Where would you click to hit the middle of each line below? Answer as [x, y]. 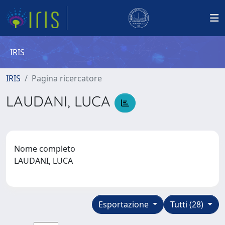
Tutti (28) [188, 204]
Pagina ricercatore [67, 78]
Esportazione [124, 204]
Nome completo [45, 148]
